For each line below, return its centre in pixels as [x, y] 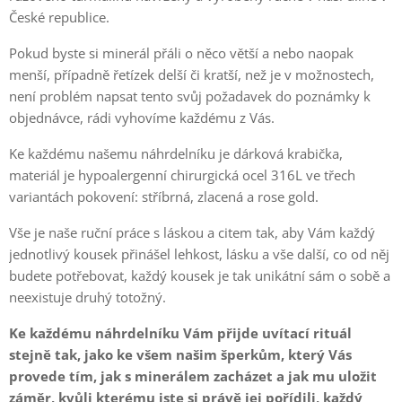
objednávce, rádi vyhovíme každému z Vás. [142, 117]
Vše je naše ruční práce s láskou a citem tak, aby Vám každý [192, 232]
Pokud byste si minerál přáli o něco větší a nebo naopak [181, 52]
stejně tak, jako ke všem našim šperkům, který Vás [180, 354]
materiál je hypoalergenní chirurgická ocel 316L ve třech [182, 175]
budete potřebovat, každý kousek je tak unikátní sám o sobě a [200, 275]
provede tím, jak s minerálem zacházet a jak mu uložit [193, 376]
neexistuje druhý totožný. [87, 297]
